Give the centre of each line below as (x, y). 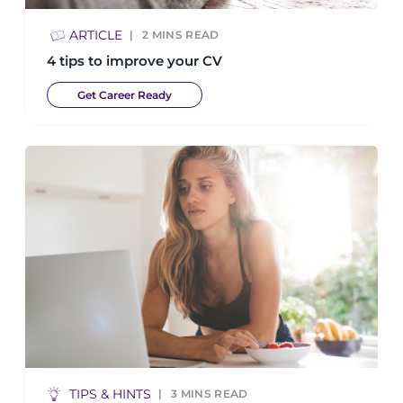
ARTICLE (96, 35)
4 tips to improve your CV (134, 60)
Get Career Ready (125, 94)
